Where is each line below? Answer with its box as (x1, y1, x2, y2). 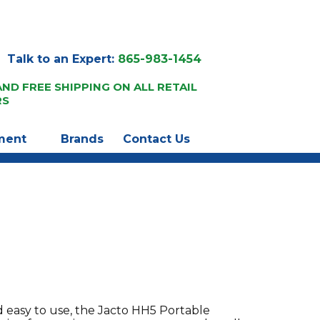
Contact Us (122, 131, 190, 146)
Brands (60, 131, 104, 146)
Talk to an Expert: (7, 51, 118, 66)
